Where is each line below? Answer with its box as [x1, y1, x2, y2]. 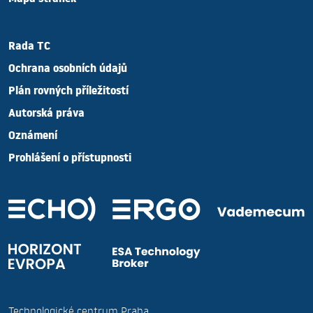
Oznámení [8, 127, 57, 148]
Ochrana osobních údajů [8, 60, 127, 81]
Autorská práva [8, 105, 85, 126]
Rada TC [8, 38, 50, 59]
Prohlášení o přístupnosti [8, 150, 131, 170]
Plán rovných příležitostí [8, 82, 129, 103]
